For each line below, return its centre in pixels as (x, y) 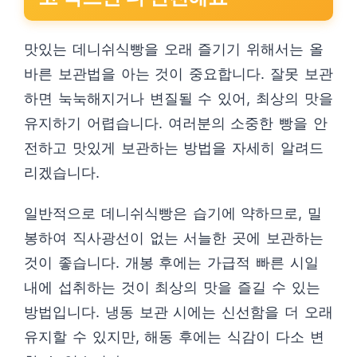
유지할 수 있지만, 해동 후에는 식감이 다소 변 (174, 337)
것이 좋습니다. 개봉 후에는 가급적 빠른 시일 (171, 263)
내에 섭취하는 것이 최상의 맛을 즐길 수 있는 (172, 287)
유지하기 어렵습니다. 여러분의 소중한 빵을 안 (176, 123)
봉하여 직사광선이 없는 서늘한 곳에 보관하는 (174, 238)
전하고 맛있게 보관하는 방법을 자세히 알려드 (174, 148)
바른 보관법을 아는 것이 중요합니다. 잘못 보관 (178, 74)
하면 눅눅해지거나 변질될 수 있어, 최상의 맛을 (178, 98)
